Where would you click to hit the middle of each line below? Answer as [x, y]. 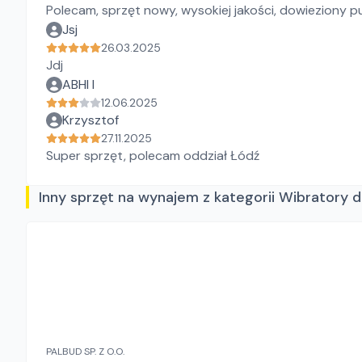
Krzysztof [90, 120]
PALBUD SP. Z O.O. [85, 351]
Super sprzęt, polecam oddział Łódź [153, 156]
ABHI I [78, 84]
